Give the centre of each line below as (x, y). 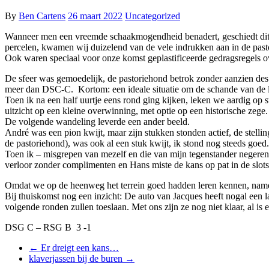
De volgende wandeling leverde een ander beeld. (97, 121)
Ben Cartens (42, 16)
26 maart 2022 (95, 16)
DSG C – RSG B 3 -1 (48, 227)
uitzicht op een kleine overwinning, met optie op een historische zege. (136, 110)
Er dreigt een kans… (79, 247)
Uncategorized (153, 16)
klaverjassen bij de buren (77, 258)
